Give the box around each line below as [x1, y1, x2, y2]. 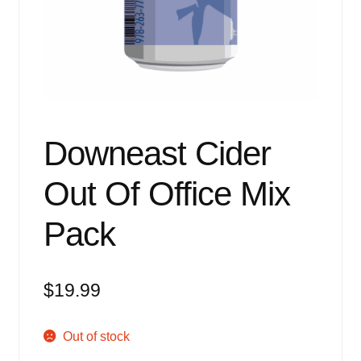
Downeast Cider [43, 135, 271, 173]
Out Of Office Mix [43, 175, 290, 214]
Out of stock [63, 330, 131, 344]
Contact [18, 131, 63, 145]
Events [18, 2, 58, 17]
